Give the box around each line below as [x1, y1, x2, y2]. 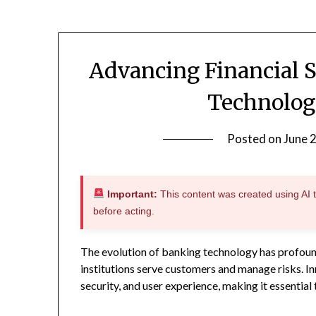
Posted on [226, 131, 284, 147]
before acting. [93, 205, 155, 217]
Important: [104, 188, 158, 200]
